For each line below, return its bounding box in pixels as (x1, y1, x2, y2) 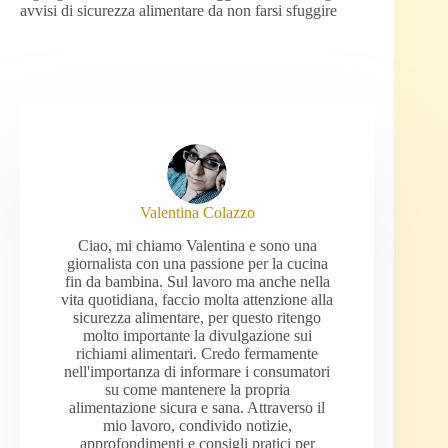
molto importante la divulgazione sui (82, 326, 312, 344)
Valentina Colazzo (139, 204, 255, 222)
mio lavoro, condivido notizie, (102, 416, 292, 434)
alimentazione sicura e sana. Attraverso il (69, 398, 326, 416)
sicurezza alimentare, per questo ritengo (73, 308, 322, 326)
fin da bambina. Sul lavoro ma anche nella (64, 272, 330, 290)
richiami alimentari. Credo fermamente (76, 344, 319, 362)
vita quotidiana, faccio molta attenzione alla (61, 290, 334, 308)
